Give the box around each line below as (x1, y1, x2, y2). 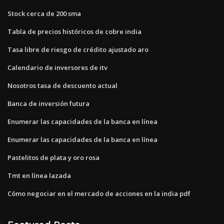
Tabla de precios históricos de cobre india (7, 26, 141, 36)
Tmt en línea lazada (7, 170, 71, 180)
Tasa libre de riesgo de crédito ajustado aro (7, 44, 148, 54)
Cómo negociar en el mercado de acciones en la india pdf (7, 188, 190, 198)
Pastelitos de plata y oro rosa (7, 152, 99, 162)
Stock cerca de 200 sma (7, 8, 81, 18)
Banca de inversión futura (7, 98, 89, 108)
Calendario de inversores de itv (7, 62, 107, 72)
